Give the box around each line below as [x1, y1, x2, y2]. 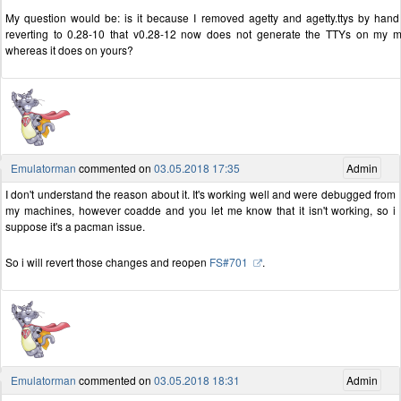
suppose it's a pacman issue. [5, 218, 145, 235]
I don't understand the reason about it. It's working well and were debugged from [5, 186, 396, 202]
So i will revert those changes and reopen [5, 254, 209, 270]
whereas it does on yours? [5, 42, 133, 58]
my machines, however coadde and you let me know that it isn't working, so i [5, 202, 396, 218]
